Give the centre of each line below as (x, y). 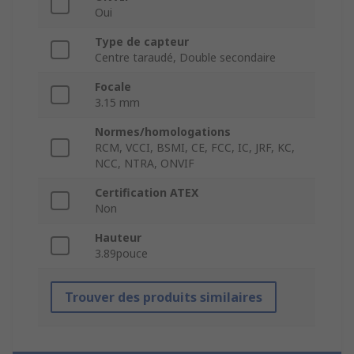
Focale (113, 87)
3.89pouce (121, 254)
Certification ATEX (147, 193)
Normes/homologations (163, 132)
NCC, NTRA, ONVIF (145, 164)
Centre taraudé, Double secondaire (185, 58)
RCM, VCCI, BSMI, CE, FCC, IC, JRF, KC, (195, 148)
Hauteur (118, 238)
